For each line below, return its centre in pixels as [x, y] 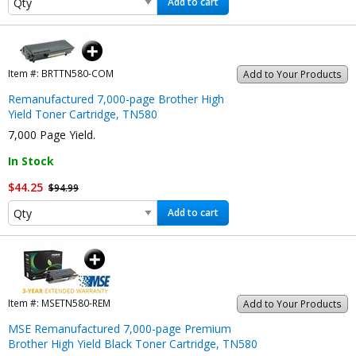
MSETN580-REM [76, 303]
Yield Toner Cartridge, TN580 [83, 114]
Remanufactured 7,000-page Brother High [116, 99]
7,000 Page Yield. [52, 135]
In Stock [31, 161]
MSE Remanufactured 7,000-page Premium [120, 329]
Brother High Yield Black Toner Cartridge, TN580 [133, 344]
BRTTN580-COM [77, 74]
